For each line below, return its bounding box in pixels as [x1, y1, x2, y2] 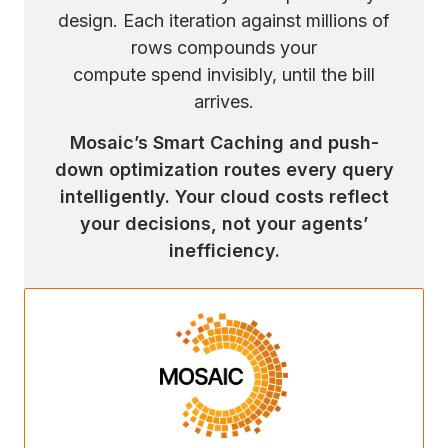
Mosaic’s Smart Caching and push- [69, 132, 379, 154]
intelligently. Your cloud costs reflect [59, 186, 389, 208]
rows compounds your [131, 37, 317, 59]
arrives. [194, 91, 254, 113]
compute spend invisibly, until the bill [73, 64, 375, 86]
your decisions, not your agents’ [80, 213, 368, 235]
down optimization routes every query [54, 159, 394, 181]
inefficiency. [168, 240, 280, 262]
